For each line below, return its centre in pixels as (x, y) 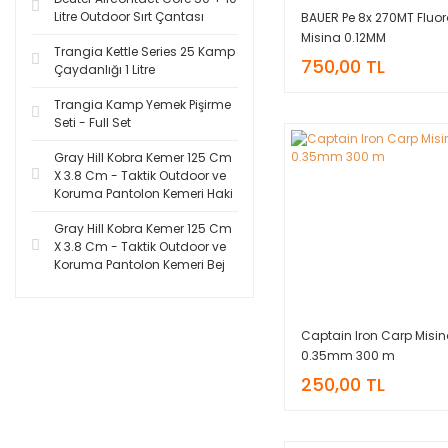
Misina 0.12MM (343, 38)
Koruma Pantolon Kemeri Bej (139, 264)
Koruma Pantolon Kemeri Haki (143, 193)
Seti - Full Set (92, 122)
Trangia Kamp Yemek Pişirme (142, 104)
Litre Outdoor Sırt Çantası (129, 16)
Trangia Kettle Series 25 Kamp (144, 51)
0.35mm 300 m (347, 356)
